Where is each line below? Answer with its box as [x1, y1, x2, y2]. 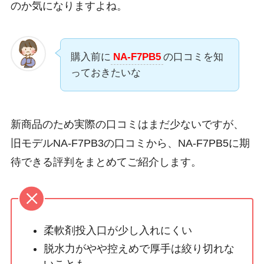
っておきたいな [70, 67, 141, 79]
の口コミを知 [163, 51, 223, 63]
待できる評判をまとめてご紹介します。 [10, 156, 202, 169]
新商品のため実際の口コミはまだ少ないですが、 [10, 118, 244, 131]
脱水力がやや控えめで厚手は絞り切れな [43, 242, 235, 255]
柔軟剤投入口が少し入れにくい [43, 225, 192, 237]
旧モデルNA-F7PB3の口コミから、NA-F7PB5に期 [10, 137, 250, 150]
